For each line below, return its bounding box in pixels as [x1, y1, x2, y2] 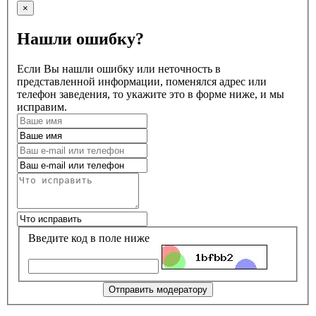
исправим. [17, 100, 67, 113]
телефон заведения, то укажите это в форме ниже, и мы [17, 87, 284, 100]
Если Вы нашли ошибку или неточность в [17, 62, 221, 75]
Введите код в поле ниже [28, 231, 150, 244]
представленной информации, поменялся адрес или [17, 75, 267, 87]
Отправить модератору [109, 284, 207, 295]
